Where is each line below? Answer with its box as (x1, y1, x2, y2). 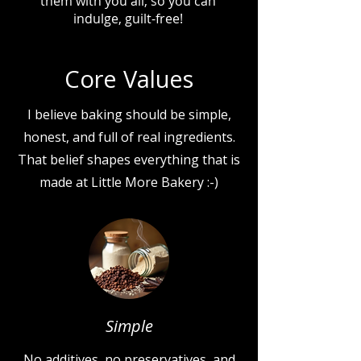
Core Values (64, 63, 193, 95)
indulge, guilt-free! (73, 10, 183, 28)
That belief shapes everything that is (18, 151, 240, 169)
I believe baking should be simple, (27, 106, 231, 124)
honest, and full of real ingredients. (23, 128, 235, 147)
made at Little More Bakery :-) (39, 173, 218, 192)
